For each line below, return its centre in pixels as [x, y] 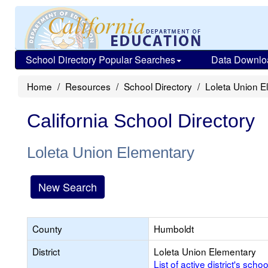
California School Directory [141, 121]
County [47, 229]
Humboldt [174, 229]
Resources [88, 86]
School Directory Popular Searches [100, 60]
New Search [68, 187]
